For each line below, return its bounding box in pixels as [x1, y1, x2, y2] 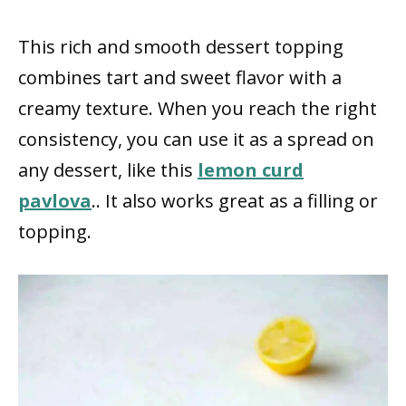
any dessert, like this [18, 157, 198, 182]
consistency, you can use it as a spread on [18, 126, 374, 151]
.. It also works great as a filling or [92, 188, 378, 213]
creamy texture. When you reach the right [18, 95, 377, 121]
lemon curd [198, 157, 304, 182]
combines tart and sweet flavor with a [18, 64, 342, 90]
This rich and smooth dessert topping [18, 34, 343, 59]
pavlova [18, 188, 92, 213]
